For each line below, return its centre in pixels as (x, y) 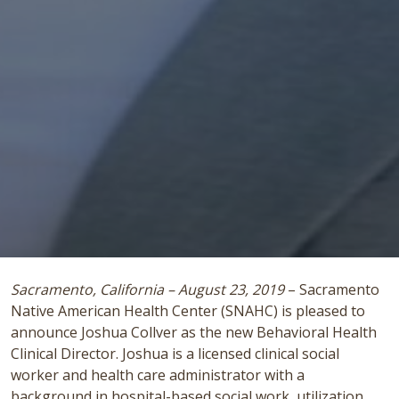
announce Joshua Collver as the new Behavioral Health (194, 332)
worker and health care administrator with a (158, 375)
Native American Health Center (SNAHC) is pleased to (188, 310)
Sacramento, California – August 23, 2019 (147, 289)
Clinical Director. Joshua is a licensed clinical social (175, 353)
